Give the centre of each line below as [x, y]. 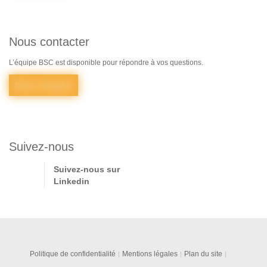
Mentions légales [150, 254]
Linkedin [72, 181]
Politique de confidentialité [73, 254]
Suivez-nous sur [87, 170]
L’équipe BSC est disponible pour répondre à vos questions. [106, 63]
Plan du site [203, 254]
